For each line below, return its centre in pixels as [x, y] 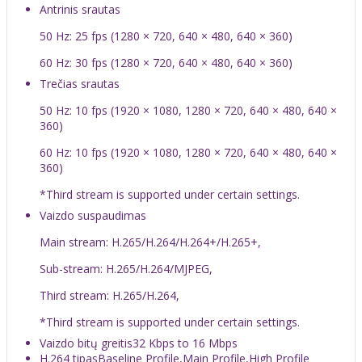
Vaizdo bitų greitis [86, 343]
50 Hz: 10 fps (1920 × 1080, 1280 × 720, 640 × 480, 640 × [188, 110]
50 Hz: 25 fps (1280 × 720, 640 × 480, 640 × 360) [166, 36]
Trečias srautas [80, 83]
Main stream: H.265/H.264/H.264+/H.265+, [150, 242]
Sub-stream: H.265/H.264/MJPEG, [126, 268]
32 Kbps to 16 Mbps [185, 343]
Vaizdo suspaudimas [93, 215]
